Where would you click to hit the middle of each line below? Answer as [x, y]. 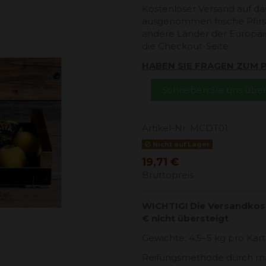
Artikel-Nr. [165, 128]
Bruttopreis [168, 175]
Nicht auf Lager [180, 144]
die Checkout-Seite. [187, 46]
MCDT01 [209, 128]
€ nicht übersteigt [185, 218]
